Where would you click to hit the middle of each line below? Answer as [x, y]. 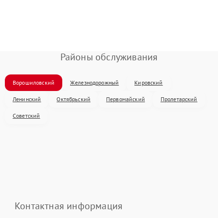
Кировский [149, 82]
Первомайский [126, 99]
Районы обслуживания [109, 57]
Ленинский [27, 99]
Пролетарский [179, 99]
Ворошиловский [34, 82]
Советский [27, 116]
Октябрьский [74, 99]
